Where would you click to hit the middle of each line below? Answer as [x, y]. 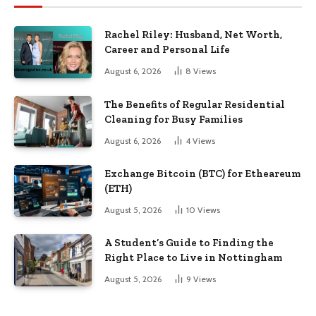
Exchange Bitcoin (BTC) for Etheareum [202, 174]
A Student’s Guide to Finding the [189, 243]
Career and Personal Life [167, 50]
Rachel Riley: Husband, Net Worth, [193, 35]
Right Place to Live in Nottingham [193, 258]
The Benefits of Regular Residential [195, 104]
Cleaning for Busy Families [174, 119]
